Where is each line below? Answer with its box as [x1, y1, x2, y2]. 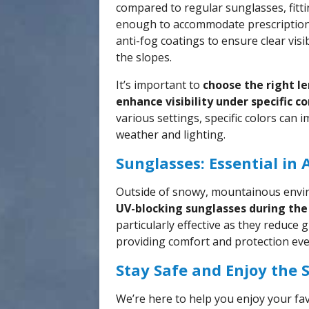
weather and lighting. [116, 127, 226, 142]
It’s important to [116, 77, 203, 92]
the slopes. [116, 50, 172, 65]
